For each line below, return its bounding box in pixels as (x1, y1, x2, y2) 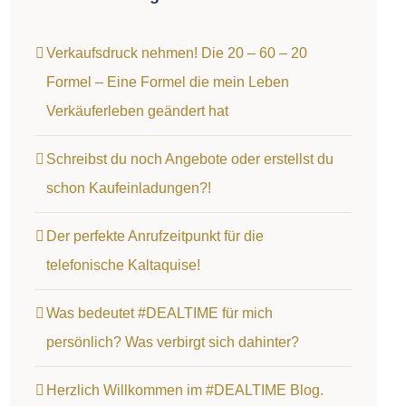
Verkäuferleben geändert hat (45, 103, 228, 120)
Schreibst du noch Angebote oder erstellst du (45, 151, 333, 168)
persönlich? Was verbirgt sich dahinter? (45, 334, 299, 351)
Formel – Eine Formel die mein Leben (45, 74, 289, 91)
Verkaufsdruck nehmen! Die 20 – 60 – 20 (45, 45, 307, 62)
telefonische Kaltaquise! (45, 257, 200, 274)
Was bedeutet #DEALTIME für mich (45, 305, 273, 322)
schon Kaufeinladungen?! (45, 180, 211, 197)
